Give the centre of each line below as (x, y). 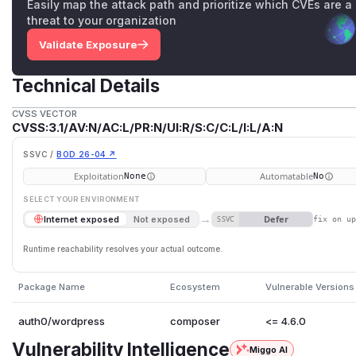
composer (195, 321)
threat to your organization (102, 20)
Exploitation (99, 176)
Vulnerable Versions (310, 286)
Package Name (51, 286)
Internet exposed (81, 219)
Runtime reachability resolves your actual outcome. (123, 248)
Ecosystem (195, 286)
